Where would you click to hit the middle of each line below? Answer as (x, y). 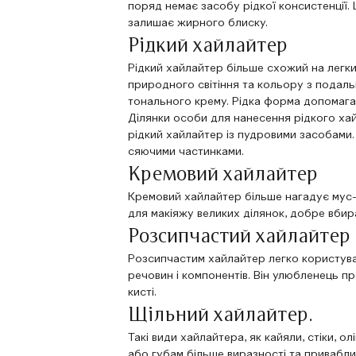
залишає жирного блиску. (198, 23)
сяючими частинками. (186, 151)
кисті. (143, 292)
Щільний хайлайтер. (221, 315)
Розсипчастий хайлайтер (240, 236)
